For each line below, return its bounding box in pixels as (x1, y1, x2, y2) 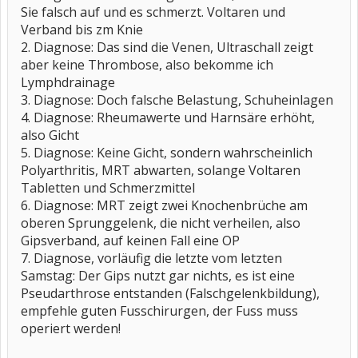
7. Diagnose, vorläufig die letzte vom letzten (21, 249, 282, 267)
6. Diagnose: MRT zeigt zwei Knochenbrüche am (21, 197, 308, 214)
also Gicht (21, 126, 79, 144)
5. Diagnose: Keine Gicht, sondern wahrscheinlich (21, 144, 312, 161)
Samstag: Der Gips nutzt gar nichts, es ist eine (21, 267, 295, 284)
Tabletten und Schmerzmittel (21, 179, 195, 197)
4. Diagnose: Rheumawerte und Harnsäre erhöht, (21, 109, 315, 126)
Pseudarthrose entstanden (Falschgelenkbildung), (21, 284, 320, 302)
